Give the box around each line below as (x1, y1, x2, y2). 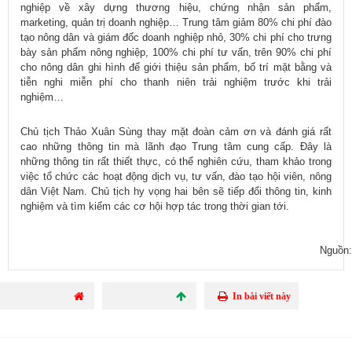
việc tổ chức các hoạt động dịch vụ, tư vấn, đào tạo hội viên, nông (20, 170, 332, 183)
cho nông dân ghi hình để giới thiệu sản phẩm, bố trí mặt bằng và (20, 61, 332, 74)
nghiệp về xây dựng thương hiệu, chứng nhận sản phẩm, (20, 2, 332, 14)
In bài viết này (230, 291, 291, 302)
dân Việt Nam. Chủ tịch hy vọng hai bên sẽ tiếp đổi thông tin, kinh (20, 185, 332, 198)
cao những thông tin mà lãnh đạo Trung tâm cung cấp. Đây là (20, 141, 332, 153)
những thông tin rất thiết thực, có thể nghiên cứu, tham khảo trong (20, 156, 332, 168)
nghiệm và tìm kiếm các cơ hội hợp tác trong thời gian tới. (20, 200, 289, 213)
